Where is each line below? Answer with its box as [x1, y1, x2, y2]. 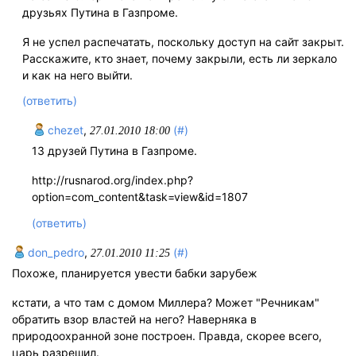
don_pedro [25, 245, 84, 259]
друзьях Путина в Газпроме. [21, 6, 178, 20]
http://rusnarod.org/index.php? [31, 173, 193, 188]
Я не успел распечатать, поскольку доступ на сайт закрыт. [21, 35, 344, 49]
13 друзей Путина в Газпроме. [31, 144, 197, 158]
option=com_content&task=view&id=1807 [31, 190, 248, 204]
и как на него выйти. [21, 68, 133, 83]
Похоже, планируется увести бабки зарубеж [12, 265, 257, 280]
